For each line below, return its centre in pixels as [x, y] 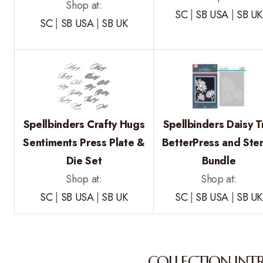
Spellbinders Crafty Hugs [84, 124]
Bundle [219, 161]
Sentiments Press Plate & [84, 143]
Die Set [84, 161]
